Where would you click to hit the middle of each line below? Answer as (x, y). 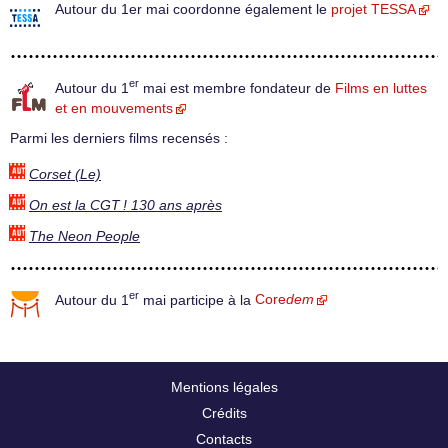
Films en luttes (381, 88)
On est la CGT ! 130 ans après (125, 205)
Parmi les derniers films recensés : (119, 138)
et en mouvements (114, 108)
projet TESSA (373, 10)
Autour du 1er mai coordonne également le (193, 10)
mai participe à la (197, 300)
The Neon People (84, 236)
